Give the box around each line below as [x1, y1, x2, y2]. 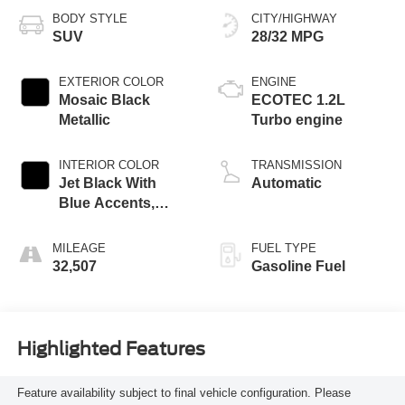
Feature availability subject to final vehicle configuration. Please [16, 385, 351, 400]
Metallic [58, 111, 110, 127]
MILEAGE [52, 240, 106, 255]
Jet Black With [58, 174, 156, 191]
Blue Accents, [58, 194, 155, 211]
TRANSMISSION [251, 157, 342, 172]
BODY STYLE [52, 11, 127, 25]
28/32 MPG [251, 28, 324, 44]
